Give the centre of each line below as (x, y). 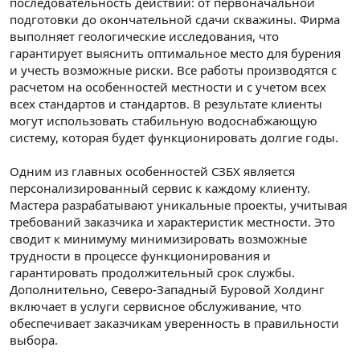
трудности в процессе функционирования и (140, 256)
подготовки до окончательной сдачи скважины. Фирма (175, 20)
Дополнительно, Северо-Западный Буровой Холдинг (167, 290)
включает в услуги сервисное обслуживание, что (155, 307)
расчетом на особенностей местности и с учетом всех (168, 87)
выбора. (34, 340)
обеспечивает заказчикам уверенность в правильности (174, 323)
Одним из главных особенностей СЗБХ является (152, 172)
